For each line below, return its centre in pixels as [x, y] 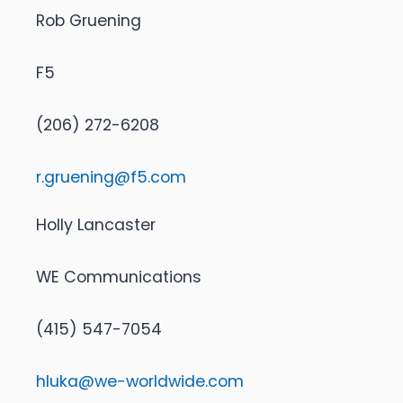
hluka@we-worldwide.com [140, 382]
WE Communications [119, 278]
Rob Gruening [89, 21]
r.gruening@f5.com [111, 178]
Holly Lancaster [96, 225]
